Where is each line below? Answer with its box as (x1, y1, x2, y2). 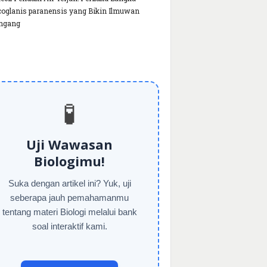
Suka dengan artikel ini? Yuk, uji (8, 178, 131, 189)
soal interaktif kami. (32, 221, 107, 232)
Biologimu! (34, 152, 105, 170)
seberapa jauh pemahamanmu (10, 193, 129, 203)
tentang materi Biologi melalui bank (2, 207, 137, 218)
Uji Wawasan (26, 135, 113, 154)
